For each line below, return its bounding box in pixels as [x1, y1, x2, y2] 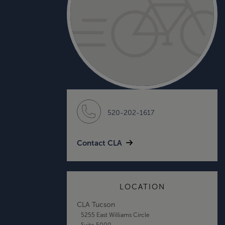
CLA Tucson [77, 200, 115, 208]
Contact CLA [77, 138, 122, 147]
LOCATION [119, 182, 165, 191]
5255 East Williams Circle [80, 211, 150, 218]
